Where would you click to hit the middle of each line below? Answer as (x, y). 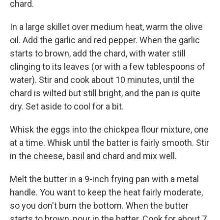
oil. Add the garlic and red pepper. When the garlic (105, 40)
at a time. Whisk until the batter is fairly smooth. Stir (110, 143)
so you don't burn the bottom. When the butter (99, 206)
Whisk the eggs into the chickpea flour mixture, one (109, 129)
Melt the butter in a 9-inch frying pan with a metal (104, 179)
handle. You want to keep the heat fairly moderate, (106, 192)
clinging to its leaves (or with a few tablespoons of (108, 67)
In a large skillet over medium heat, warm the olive (106, 27)
